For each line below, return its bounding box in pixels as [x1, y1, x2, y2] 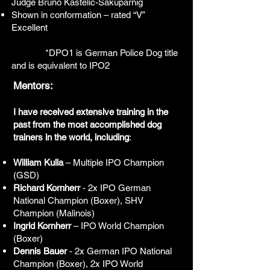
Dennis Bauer [13, 246, 67, 256]
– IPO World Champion [71, 221, 164, 231]
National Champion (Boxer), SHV [13, 195, 143, 206]
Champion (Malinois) [13, 208, 95, 218]
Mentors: [13, 80, 53, 92]
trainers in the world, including [13, 132, 129, 142]
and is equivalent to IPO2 [11, 60, 110, 71]
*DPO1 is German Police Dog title [11, 48, 178, 58]
